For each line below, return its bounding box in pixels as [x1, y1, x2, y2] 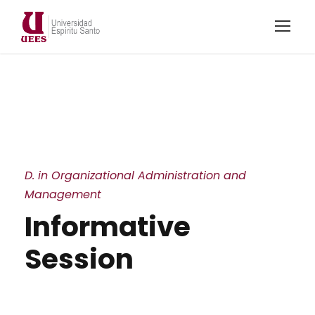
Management [25, 186, 101, 202]
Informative [25, 207, 191, 246]
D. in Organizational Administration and [25, 167, 246, 184]
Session [25, 239, 134, 278]
